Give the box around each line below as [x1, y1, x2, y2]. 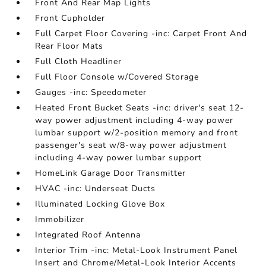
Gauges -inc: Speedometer [35, 87, 147, 98]
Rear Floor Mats [35, 40, 104, 52]
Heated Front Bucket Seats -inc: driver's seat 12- [35, 102, 245, 113]
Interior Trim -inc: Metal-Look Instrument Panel [35, 245, 238, 256]
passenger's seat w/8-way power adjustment [35, 140, 227, 151]
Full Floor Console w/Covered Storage [35, 71, 199, 83]
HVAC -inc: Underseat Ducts [35, 183, 156, 194]
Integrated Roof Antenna [35, 229, 141, 240]
